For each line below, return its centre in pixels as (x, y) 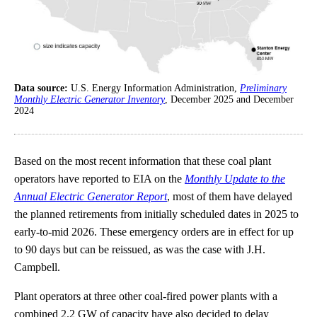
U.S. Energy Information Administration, (155, 88)
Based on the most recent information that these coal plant (143, 161)
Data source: (42, 88)
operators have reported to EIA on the (99, 178)
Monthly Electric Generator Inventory (90, 99)
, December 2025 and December (229, 99)
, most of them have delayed (230, 196)
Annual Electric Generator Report (91, 196)
